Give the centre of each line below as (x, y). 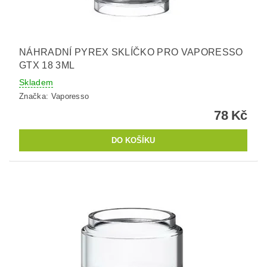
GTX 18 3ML (47, 65)
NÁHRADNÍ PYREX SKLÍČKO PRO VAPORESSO (131, 52)
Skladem (36, 82)
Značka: (35, 97)
